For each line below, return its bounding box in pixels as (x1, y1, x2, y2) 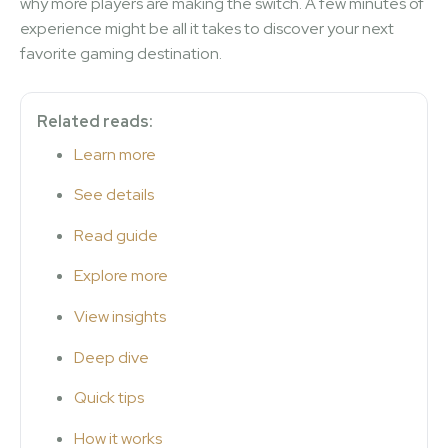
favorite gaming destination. (20, 42, 222, 64)
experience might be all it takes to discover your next (20, 17, 394, 39)
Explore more (74, 265, 168, 287)
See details (74, 184, 154, 206)
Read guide (74, 224, 158, 246)
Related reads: (37, 110, 153, 132)
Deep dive (74, 346, 149, 368)
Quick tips (74, 387, 144, 409)
